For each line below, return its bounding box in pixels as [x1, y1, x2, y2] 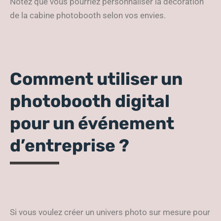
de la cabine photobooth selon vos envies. [10, 10, 168, 20]
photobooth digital [10, 91, 170, 111]
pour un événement [10, 113, 174, 134]
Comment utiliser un [10, 69, 183, 89]
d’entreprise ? [10, 135, 133, 156]
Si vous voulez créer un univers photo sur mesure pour [10, 207, 210, 217]
